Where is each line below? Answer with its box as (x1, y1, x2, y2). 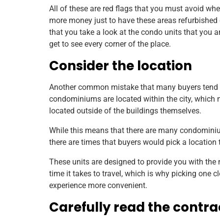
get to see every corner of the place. (49, 39, 173, 49)
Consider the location (49, 56, 192, 75)
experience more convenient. (49, 180, 149, 190)
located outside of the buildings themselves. (49, 106, 201, 115)
